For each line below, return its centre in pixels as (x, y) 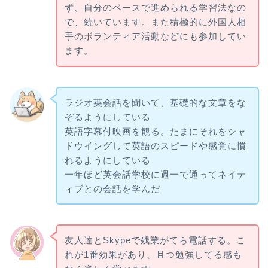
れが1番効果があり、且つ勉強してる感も (153, 255)
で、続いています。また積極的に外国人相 (155, 22)
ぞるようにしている (107, 117)
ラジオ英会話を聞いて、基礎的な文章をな (155, 102)
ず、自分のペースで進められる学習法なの (155, 7)
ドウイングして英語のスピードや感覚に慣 (155, 145)
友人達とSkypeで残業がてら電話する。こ (155, 240)
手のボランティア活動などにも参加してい (155, 36)
